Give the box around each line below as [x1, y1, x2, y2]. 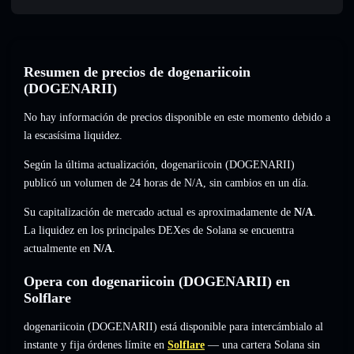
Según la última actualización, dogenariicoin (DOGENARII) [24, 159, 295, 171]
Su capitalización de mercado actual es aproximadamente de [24, 206, 294, 219]
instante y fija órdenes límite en [24, 339, 164, 352]
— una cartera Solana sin [205, 339, 320, 352]
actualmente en [24, 243, 93, 255]
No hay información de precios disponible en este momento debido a [24, 111, 330, 124]
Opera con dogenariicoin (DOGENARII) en [24, 273, 290, 290]
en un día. [262, 177, 309, 190]
